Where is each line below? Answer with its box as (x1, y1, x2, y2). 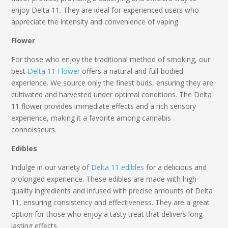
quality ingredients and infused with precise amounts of (11, 185, 195, 195)
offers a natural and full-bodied (82, 66, 184, 76)
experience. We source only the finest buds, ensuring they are (11, 77, 214, 88)
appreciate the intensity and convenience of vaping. (11, 16, 180, 26)
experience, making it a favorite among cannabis (11, 112, 172, 123)
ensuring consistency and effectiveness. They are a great (23, 197, 210, 207)
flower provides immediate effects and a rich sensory (19, 101, 196, 111)
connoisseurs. (11, 124, 57, 134)
